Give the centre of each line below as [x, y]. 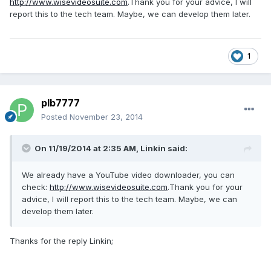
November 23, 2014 [106, 117]
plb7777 [60, 103]
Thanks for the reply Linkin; [61, 241]
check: [36, 187]
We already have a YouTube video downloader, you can [128, 175]
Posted [55, 117]
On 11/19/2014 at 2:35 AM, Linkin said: [111, 149]
